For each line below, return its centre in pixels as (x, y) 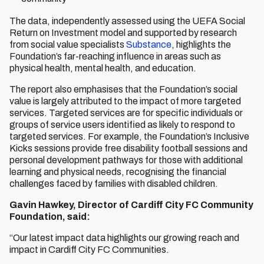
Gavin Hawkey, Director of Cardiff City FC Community (131, 205)
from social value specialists (68, 44)
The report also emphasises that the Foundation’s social (123, 89)
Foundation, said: (50, 217)
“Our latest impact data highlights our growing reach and (124, 238)
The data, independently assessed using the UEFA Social (127, 21)
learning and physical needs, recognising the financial (118, 172)
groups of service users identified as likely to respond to (122, 125)
